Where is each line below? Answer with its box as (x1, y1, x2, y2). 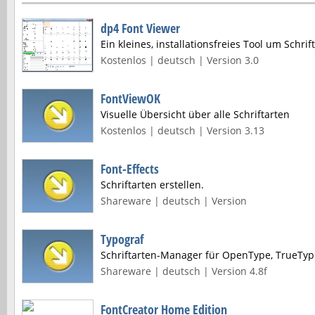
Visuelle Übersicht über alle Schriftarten (101, 108, 290, 121)
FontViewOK (101, 90, 160, 107)
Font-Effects (101, 160, 159, 177)
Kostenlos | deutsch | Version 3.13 (101, 124, 264, 137)
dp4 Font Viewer (101, 20, 180, 37)
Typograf (101, 231, 143, 247)
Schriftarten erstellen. (101, 178, 204, 191)
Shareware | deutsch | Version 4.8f (101, 264, 267, 278)
